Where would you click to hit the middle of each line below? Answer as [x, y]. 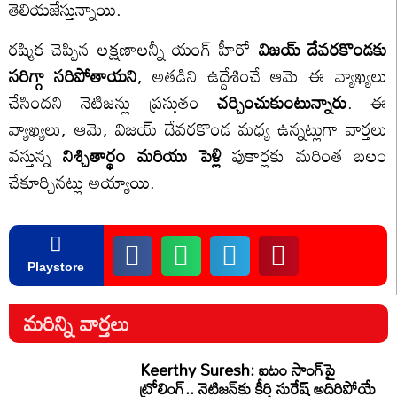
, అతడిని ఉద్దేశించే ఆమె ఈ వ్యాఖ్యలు [262, 75]
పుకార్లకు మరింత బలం [304, 155]
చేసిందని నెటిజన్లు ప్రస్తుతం [113, 101]
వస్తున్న [36, 155]
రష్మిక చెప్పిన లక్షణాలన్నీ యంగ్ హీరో [134, 48]
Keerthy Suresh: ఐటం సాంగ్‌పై [238, 370]
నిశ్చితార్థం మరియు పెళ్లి [142, 155]
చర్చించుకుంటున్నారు [282, 101]
